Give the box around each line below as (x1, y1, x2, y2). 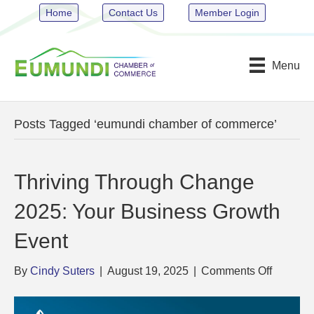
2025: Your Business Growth (14, 200, 280, 224)
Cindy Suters (30, 265, 95, 278)
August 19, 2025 (107, 265, 189, 278)
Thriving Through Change (14, 170, 254, 194)
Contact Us (109, 7, 158, 18)
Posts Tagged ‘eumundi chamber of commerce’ (14, 117, 277, 132)
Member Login (194, 7, 259, 18)
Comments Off (201, 265, 272, 278)
